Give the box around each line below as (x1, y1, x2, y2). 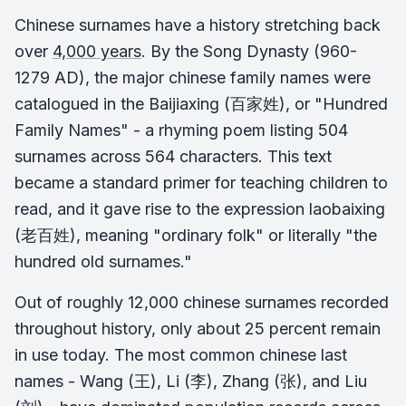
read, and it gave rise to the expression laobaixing (14, 199, 385, 218)
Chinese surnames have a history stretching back (14, 15, 381, 34)
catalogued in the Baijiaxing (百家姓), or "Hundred (14, 94, 388, 113)
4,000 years (53, 42, 141, 61)
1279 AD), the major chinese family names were (14, 68, 371, 87)
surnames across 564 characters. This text (14, 147, 332, 166)
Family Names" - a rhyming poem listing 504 (14, 121, 348, 140)
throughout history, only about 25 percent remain (14, 319, 381, 338)
